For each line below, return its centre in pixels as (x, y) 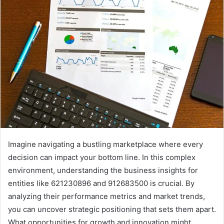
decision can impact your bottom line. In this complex (102, 157)
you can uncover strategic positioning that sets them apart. (112, 209)
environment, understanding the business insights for (103, 170)
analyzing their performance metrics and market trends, (106, 196)
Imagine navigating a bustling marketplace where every (105, 144)
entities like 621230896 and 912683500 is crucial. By (101, 183)
